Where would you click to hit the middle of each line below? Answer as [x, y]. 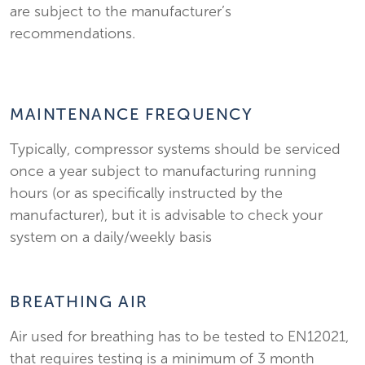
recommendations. [73, 33]
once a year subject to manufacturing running [163, 171]
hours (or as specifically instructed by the [146, 193]
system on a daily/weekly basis [111, 237]
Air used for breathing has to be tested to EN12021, [179, 336]
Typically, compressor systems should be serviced [175, 149]
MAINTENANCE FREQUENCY [132, 114]
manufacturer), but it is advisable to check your [166, 215]
